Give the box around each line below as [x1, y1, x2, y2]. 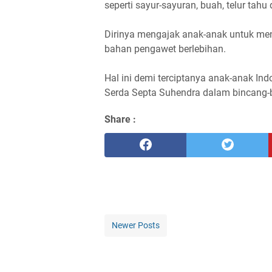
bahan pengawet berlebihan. [104, 43, 226, 55]
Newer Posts [112, 220, 160, 230]
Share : [104, 114, 136, 125]
